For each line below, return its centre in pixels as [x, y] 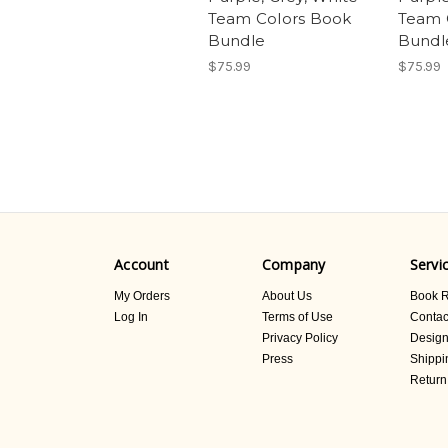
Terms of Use [297, 316]
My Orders [142, 295]
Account [141, 264]
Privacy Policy [299, 337]
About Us [286, 295]
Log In [131, 316]
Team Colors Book [279, 18]
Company [293, 264]
